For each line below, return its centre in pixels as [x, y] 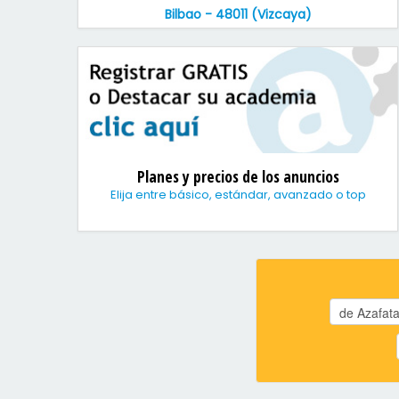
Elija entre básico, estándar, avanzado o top [238, 195]
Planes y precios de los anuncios [238, 176]
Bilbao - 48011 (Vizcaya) [238, 14]
